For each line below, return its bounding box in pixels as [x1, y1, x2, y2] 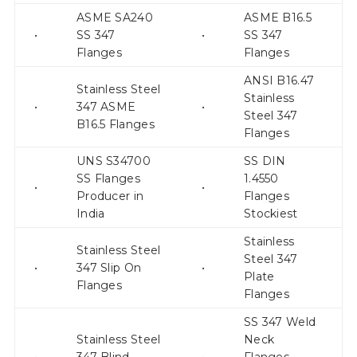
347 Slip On [76, 261, 142, 276]
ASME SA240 [76, 10, 153, 25]
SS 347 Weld [243, 315, 316, 330]
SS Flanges [76, 171, 140, 186]
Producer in [76, 189, 144, 204]
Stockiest [243, 206, 298, 222]
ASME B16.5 [243, 10, 312, 25]
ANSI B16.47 [243, 73, 315, 88]
